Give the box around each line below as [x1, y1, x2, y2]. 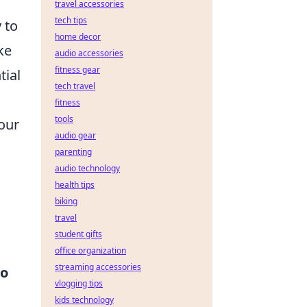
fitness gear [55, 64, 100, 75]
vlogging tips [55, 278, 103, 289]
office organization [55, 245, 126, 256]
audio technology [55, 162, 120, 174]
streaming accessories [55, 261, 141, 273]
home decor [55, 31, 101, 42]
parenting [55, 146, 92, 158]
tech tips [55, 14, 87, 26]
